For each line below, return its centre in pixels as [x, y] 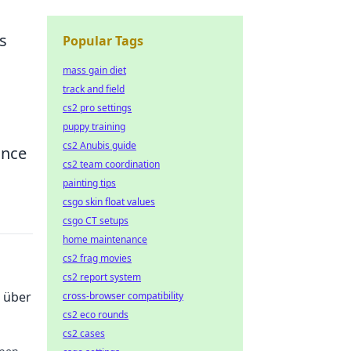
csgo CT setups [96, 221]
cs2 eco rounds [96, 315]
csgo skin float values [109, 202]
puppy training [94, 127]
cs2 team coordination [111, 164]
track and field [94, 89]
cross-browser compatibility [123, 296]
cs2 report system [102, 277]
